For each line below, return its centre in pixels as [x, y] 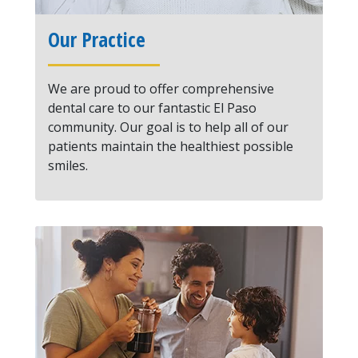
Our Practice [97, 39]
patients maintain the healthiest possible [171, 146]
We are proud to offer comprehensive [161, 89]
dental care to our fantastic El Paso [152, 108]
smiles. [68, 165]
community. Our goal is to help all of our [168, 127]
